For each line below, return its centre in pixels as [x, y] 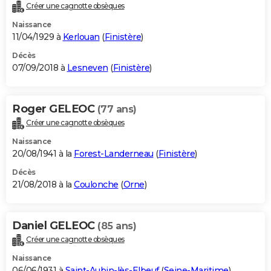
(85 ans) [117, 226]
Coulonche [96, 185]
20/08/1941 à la [43, 154]
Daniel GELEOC [55, 226]
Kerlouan [81, 37]
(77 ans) [117, 109]
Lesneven [87, 68]
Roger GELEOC [55, 109]
